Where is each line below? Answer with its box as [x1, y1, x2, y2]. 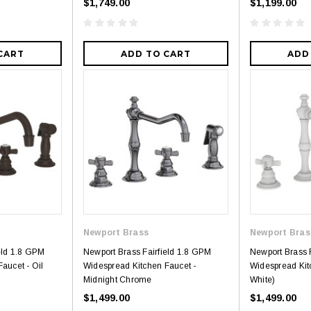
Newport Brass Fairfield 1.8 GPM [83, 247, 212, 258]
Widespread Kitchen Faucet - [83, 261, 196, 271]
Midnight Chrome [83, 275, 152, 285]
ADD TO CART [120, 49, 192, 60]
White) [250, 275, 276, 285]
